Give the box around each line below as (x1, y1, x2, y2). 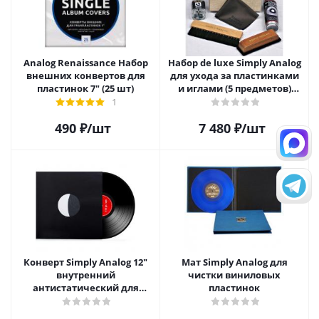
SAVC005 (215, 95, 253, 108)
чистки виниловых (188, 268, 281, 281)
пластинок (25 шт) (43, 294, 128, 307)
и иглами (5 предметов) (177, 82, 291, 95)
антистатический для (32, 281, 139, 294)
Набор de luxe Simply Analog (167, 56, 301, 69)
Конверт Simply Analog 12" (23, 256, 147, 268)
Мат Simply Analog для (181, 256, 288, 268)
